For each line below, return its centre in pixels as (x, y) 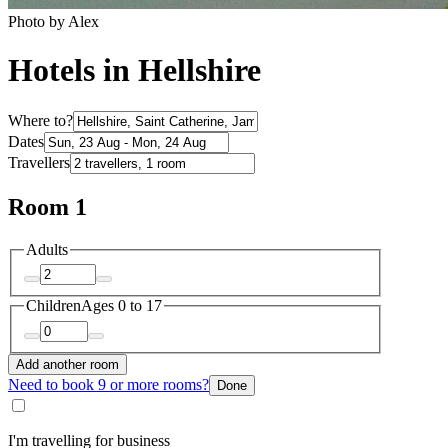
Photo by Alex (53, 21)
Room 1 (47, 206)
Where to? (40, 120)
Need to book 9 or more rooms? (108, 384)
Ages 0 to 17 (121, 306)
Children (53, 306)
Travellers (39, 162)
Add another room (67, 364)
